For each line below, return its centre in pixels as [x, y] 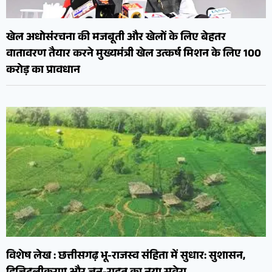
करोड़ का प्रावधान [43, 71]
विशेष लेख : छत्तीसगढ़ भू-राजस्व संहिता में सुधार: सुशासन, [126, 257]
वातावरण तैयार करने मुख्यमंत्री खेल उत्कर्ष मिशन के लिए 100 [134, 55]
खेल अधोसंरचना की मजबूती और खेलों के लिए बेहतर [116, 39]
